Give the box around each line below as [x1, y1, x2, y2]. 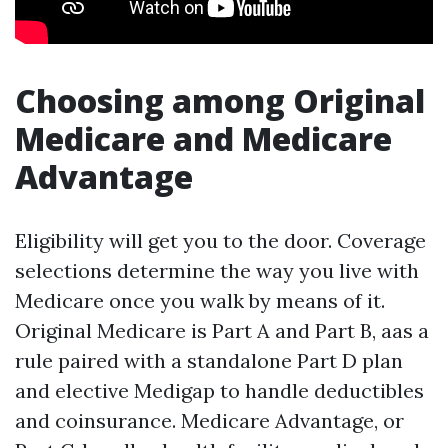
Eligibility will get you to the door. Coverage [15, 228, 426, 253]
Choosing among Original [15, 79, 425, 122]
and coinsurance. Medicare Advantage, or [15, 408, 404, 433]
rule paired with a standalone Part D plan [15, 348, 403, 373]
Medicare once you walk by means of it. [15, 288, 385, 313]
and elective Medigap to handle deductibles [15, 378, 424, 403]
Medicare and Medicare [15, 117, 392, 160]
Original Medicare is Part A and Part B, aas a [15, 318, 429, 343]
